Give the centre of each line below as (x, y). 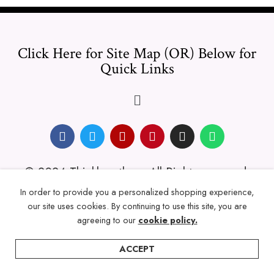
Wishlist (236, 264)
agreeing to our (107, 220)
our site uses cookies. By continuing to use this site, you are (137, 206)
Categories (100, 264)
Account (171, 264)
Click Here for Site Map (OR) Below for (137, 54)
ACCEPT (137, 249)
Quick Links (137, 69)
